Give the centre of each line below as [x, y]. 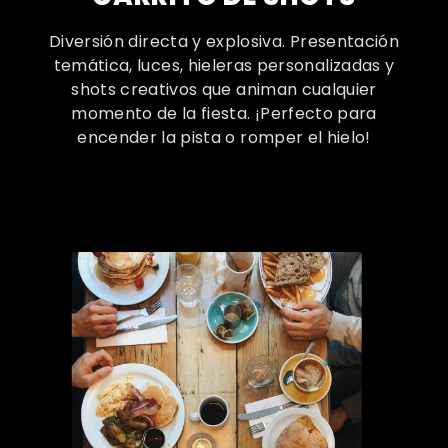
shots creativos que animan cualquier [224, 89]
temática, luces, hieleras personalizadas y [224, 65]
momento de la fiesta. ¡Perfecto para [224, 113]
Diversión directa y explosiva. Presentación [224, 41]
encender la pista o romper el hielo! [224, 137]
